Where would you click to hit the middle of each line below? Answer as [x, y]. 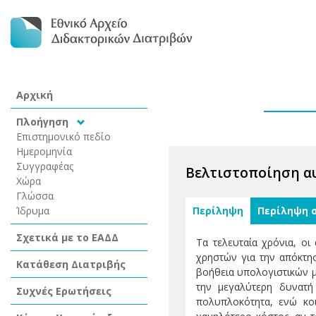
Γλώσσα [35, 196]
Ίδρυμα [33, 211]
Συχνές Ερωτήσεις [64, 291]
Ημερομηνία [44, 151]
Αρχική [35, 95]
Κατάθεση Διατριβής [71, 264]
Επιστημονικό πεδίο [63, 136]
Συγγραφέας [45, 166]
